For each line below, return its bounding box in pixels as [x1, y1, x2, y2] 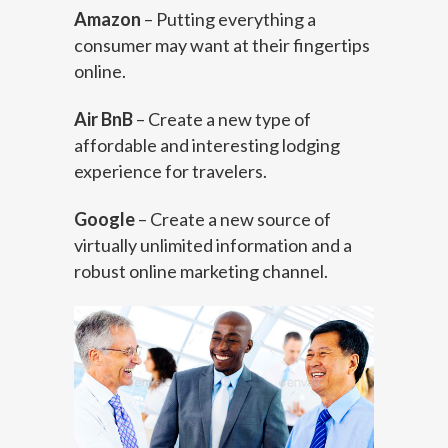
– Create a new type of [133, 108, 311, 131]
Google [74, 208, 135, 231]
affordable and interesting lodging [74, 134, 340, 157]
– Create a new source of [135, 208, 331, 231]
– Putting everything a [141, 8, 316, 31]
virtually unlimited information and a [74, 234, 352, 257]
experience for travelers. [74, 160, 267, 183]
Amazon [74, 8, 141, 31]
